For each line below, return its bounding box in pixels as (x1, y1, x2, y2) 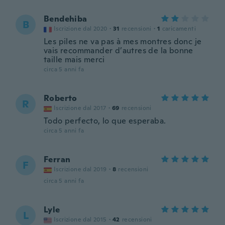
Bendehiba (44, 14, 87, 24)
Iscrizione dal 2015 (54, 215, 107, 223)
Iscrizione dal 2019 (54, 165, 107, 173)
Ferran (44, 154, 71, 165)
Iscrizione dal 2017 (54, 104, 106, 112)
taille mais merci (44, 54, 105, 65)
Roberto (44, 93, 77, 103)
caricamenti (162, 25, 196, 33)
